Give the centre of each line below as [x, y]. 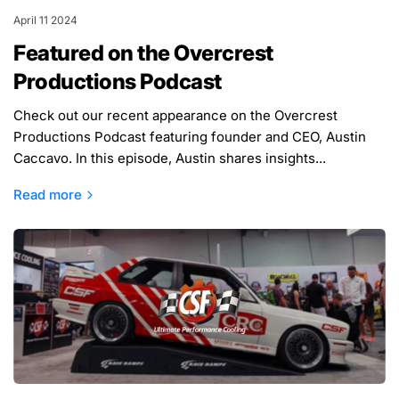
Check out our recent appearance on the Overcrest [176, 115]
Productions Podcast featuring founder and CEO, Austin [190, 136]
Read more [48, 194]
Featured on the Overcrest [143, 53]
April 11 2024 [45, 20]
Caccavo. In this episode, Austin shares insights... [170, 158]
